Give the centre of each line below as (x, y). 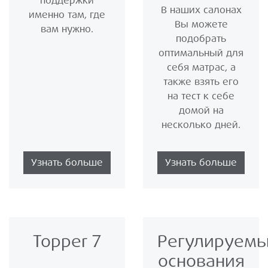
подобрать (201, 39)
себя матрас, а (201, 68)
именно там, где (67, 15)
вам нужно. (67, 29)
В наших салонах (201, 10)
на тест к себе (201, 96)
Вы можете (201, 25)
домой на (201, 111)
